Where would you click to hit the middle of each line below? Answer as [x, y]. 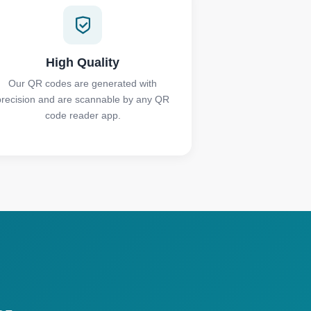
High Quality [83, 62]
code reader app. [83, 115]
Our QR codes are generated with [83, 83]
